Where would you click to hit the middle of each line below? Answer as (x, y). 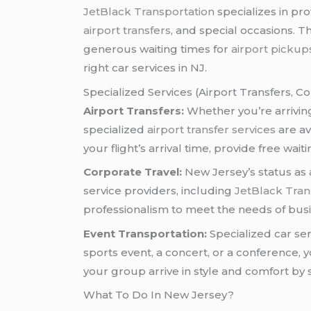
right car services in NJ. (145, 68)
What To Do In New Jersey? (159, 295)
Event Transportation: (145, 233)
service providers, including (159, 191)
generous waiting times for (158, 49)
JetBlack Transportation (149, 12)
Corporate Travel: (133, 172)
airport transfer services (212, 129)
